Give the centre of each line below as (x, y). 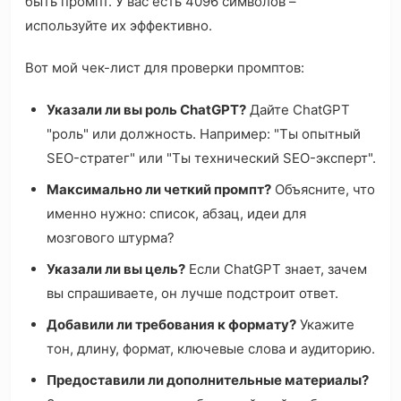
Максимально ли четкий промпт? (159, 190)
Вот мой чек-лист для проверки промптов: (165, 68)
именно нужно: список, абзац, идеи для (176, 214)
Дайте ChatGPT (298, 110)
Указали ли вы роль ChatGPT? (146, 110)
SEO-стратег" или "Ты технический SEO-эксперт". (211, 158)
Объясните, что (323, 190)
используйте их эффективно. (119, 26)
